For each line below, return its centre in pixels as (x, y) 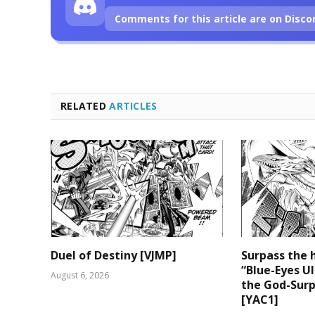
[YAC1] (260, 299)
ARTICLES (133, 105)
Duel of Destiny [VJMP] (114, 255)
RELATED (85, 105)
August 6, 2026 (80, 275)
